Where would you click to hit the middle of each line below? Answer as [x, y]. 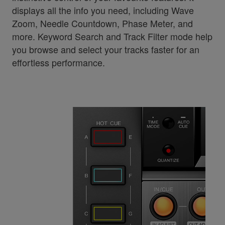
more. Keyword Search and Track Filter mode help [112, 36]
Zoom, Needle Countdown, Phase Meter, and [102, 23]
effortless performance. [58, 62]
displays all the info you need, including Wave [103, 10]
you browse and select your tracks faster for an [105, 49]
